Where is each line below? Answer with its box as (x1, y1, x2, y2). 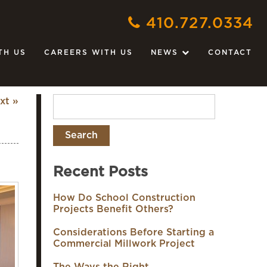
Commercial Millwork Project (53, 239, 195, 249)
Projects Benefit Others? (53, 204, 173, 214)
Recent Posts (53, 165, 148, 179)
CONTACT (208, 49, 252, 56)
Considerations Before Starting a (53, 228, 214, 237)
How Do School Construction (53, 193, 195, 203)
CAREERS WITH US (44, 49, 133, 56)
